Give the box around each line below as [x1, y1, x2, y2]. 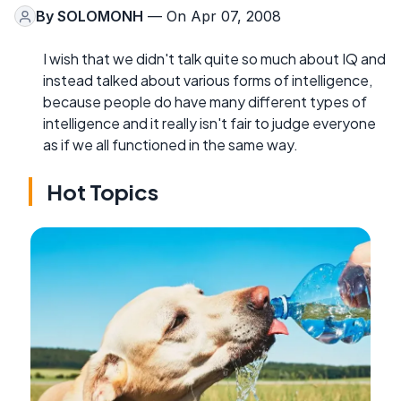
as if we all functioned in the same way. [43, 135, 298, 155]
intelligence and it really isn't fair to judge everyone [43, 114, 376, 133]
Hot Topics [47, 178, 158, 206]
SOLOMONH [57, 7, 143, 26]
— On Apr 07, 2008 [143, 7, 281, 26]
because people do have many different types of [43, 92, 367, 112]
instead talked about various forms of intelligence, [43, 71, 372, 90]
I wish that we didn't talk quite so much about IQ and [43, 49, 386, 69]
